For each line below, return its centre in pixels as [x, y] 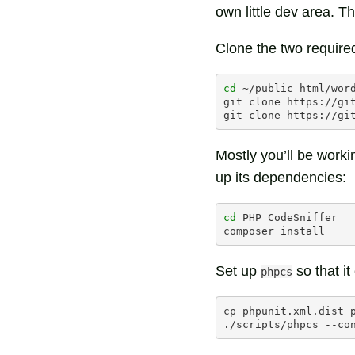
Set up [238, 271]
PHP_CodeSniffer [290, 218]
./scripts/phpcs [271, 324]
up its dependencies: [281, 177]
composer [249, 231]
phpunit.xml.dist [293, 311]
